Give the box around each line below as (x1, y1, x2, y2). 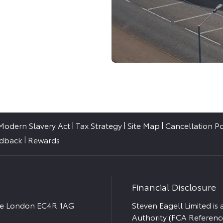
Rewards (28, 134, 60, 146)
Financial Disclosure (132, 180, 216, 193)
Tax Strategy (76, 119, 122, 131)
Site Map (127, 119, 160, 131)
